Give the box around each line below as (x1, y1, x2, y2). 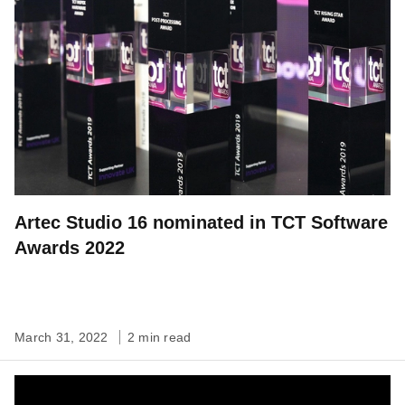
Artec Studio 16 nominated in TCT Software (14, 212, 388, 232)
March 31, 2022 (14, 329, 112, 344)
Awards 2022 (14, 237, 125, 258)
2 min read (127, 329, 192, 344)
